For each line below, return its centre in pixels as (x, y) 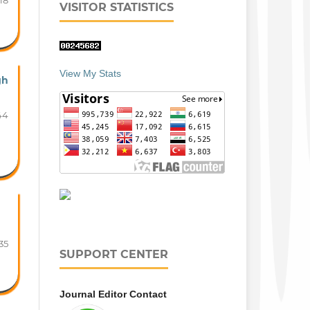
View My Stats (90, 73)
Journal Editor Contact (113, 294)
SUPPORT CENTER (114, 254)
